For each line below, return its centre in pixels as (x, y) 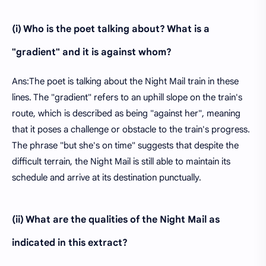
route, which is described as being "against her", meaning (126, 113)
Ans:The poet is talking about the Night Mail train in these (125, 81)
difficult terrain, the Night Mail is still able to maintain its (121, 161)
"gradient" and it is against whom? (92, 52)
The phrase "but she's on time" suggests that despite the (125, 145)
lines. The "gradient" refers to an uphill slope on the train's (127, 97)
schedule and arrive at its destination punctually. (107, 177)
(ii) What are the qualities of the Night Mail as (116, 219)
